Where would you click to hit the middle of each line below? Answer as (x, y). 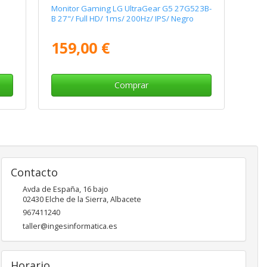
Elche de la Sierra (76, 200)
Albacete (125, 200)
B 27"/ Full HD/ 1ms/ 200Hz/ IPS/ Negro (122, 18)
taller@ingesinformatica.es (70, 226)
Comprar (132, 85)
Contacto (34, 173)
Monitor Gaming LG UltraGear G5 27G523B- (131, 8)
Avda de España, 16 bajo (65, 190)
